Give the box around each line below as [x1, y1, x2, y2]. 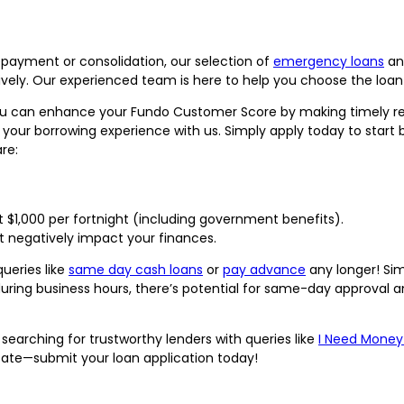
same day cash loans [69, 260, 203, 279]
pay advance [223, 260, 306, 279]
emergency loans [273, 51, 384, 70]
